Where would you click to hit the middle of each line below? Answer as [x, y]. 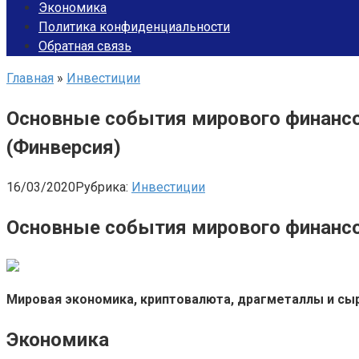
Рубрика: [102, 187]
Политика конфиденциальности [134, 27]
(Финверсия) [64, 147]
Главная [30, 78]
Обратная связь [85, 46]
